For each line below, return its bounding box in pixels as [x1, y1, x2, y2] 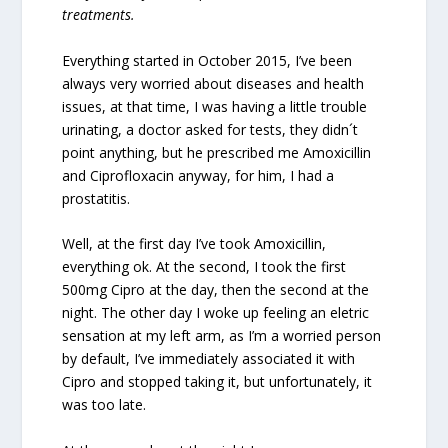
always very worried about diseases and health [62, 73, 365, 93]
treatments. [62, 5, 140, 25]
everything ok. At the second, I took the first [62, 257, 347, 277]
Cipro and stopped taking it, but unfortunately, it [62, 372, 373, 392]
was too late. [62, 395, 147, 415]
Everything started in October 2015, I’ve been [62, 50, 353, 70]
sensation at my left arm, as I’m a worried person [62, 326, 382, 346]
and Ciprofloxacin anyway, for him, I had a [62, 165, 335, 185]
